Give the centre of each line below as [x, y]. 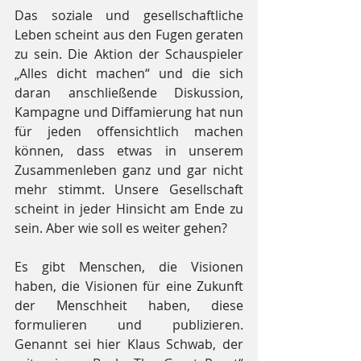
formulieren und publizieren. [129, 324]
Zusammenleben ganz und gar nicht [129, 170]
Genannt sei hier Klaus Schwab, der [129, 344]
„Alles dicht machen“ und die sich [129, 73]
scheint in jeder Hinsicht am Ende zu [129, 208]
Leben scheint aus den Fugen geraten [129, 34]
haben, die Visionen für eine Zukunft [129, 286]
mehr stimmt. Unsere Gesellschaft [129, 189]
